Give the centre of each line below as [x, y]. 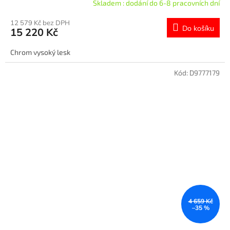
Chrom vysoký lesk [42, 52]
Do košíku [198, 28]
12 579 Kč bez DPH [40, 22]
